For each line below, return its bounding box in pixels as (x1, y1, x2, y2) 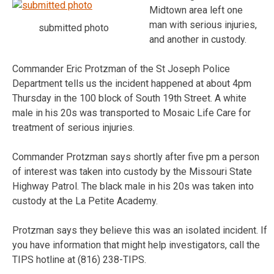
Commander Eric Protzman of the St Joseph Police (12, 62, 230, 75)
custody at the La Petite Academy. (12, 194, 158, 207)
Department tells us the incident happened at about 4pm (12, 77, 251, 89)
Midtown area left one (149, 4, 243, 16)
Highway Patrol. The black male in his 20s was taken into (12, 180, 254, 192)
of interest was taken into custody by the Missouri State (12, 165, 252, 177)
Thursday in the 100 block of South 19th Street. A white (12, 92, 246, 104)
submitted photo (38, 21, 109, 34)
